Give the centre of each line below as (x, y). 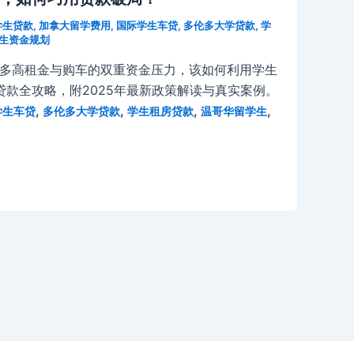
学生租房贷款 (160, 111)
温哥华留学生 (234, 111)
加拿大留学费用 (75, 25)
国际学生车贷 (147, 25)
